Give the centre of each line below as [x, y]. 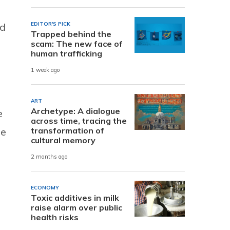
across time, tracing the [79, 120]
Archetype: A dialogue [75, 111]
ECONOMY [45, 187]
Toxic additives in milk [75, 197]
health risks [55, 217]
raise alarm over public [76, 207]
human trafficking [66, 53]
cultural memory [63, 140]
